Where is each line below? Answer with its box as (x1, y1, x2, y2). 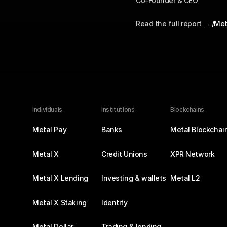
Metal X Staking (32, 198, 87, 207)
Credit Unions (101, 149, 147, 158)
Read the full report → (136, 19, 212, 28)
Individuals (32, 106, 63, 113)
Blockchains (170, 106, 205, 113)
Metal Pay (32, 125, 67, 134)
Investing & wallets (101, 174, 167, 182)
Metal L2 (170, 174, 200, 182)
